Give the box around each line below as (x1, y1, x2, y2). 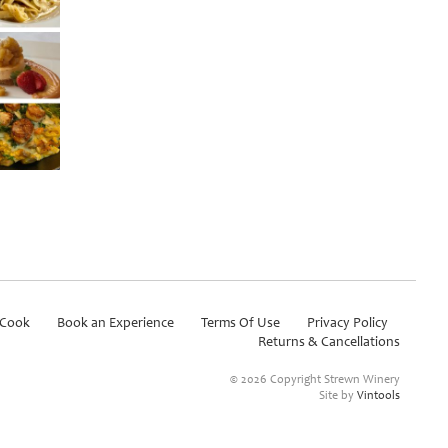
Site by (319, 388, 357, 403)
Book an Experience (57, 314, 174, 332)
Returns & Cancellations (258, 333, 400, 351)
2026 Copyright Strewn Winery (241, 372, 400, 387)
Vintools (357, 388, 400, 403)
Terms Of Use (201, 314, 280, 332)
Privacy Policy (307, 314, 388, 332)
